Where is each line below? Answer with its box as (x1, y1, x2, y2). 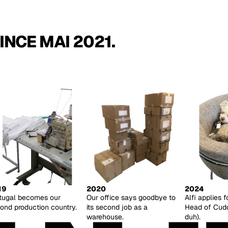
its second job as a (86, 203, 148, 212)
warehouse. (86, 212, 124, 222)
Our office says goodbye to (86, 193, 176, 203)
